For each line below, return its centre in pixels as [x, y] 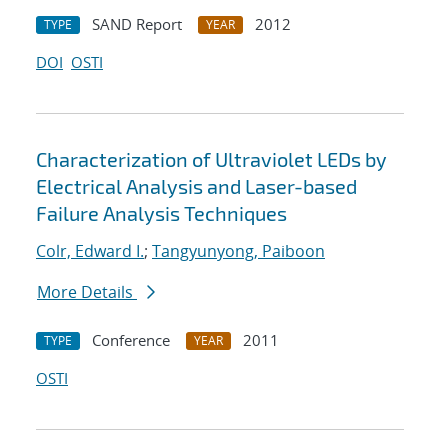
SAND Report [137, 24]
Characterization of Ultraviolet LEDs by [211, 159]
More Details [87, 292]
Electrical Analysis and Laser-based [196, 186]
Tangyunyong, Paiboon [238, 251]
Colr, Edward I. [90, 251]
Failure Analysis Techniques [161, 213]
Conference [131, 340]
